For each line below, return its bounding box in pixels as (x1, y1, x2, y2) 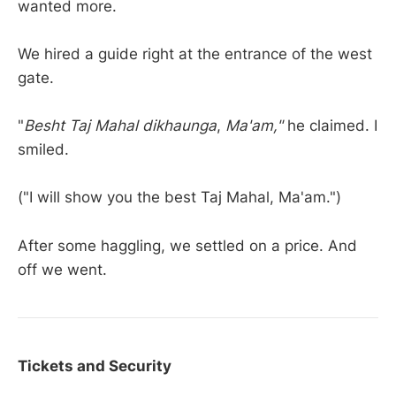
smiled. (18, 141, 69, 159)
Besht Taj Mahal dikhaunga (24, 117, 217, 135)
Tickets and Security (18, 357, 171, 376)
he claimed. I (283, 117, 377, 135)
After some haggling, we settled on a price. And (18, 236, 357, 255)
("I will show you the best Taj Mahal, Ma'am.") (18, 188, 341, 207)
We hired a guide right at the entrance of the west (18, 45, 372, 64)
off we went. (18, 260, 107, 278)
